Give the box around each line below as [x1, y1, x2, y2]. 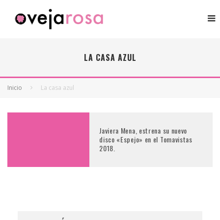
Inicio [7, 83, 22, 92]
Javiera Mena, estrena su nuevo [99, 125, 188, 136]
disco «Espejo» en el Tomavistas [99, 134, 192, 145]
